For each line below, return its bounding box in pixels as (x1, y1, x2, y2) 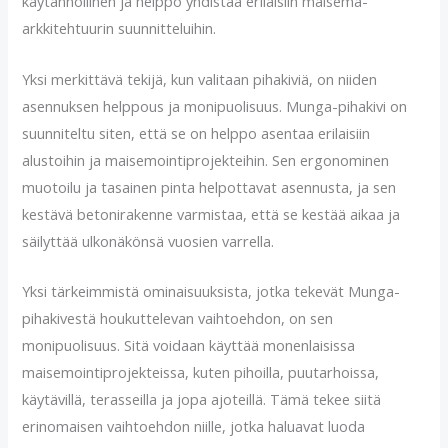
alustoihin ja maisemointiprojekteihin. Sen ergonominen (22, 149, 390, 170)
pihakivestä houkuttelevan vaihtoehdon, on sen (22, 308, 334, 329)
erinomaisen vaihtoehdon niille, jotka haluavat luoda (22, 416, 366, 437)
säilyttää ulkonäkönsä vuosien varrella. (22, 230, 275, 251)
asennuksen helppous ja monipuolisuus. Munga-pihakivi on (22, 95, 408, 116)
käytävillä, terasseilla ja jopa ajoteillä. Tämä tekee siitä (22, 389, 382, 410)
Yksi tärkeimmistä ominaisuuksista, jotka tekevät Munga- (22, 281, 401, 302)
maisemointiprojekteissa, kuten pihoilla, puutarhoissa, (22, 362, 380, 383)
